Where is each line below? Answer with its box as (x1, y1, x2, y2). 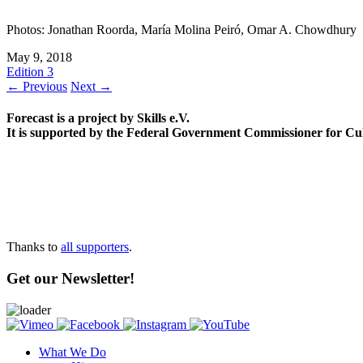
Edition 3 (6, 64, 53, 79)
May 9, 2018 (6, 49, 72, 64)
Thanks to (6, 240, 61, 254)
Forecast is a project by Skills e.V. (6, 111, 190, 126)
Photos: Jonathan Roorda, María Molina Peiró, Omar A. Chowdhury (6, 22, 357, 36)
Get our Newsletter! (6, 270, 135, 287)
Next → (70, 79, 112, 93)
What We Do (39, 344, 106, 359)
